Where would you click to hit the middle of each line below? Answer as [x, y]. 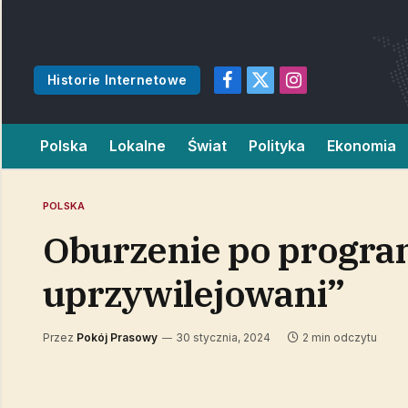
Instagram [321, 88]
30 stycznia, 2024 [223, 337]
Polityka [277, 146]
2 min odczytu [340, 337]
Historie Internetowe [117, 80]
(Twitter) [285, 107]
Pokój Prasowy [117, 337]
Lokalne [138, 146]
